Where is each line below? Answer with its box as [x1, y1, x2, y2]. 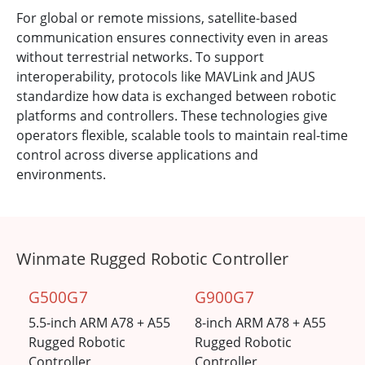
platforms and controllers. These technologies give [16, 107, 328, 125]
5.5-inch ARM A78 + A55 [29, 314, 170, 332]
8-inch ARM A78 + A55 [195, 314, 326, 332]
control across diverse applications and [16, 146, 258, 165]
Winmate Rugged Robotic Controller [16, 248, 289, 270]
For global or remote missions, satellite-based [16, 9, 297, 28]
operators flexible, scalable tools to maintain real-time [16, 126, 348, 145]
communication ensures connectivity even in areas [16, 29, 328, 47]
